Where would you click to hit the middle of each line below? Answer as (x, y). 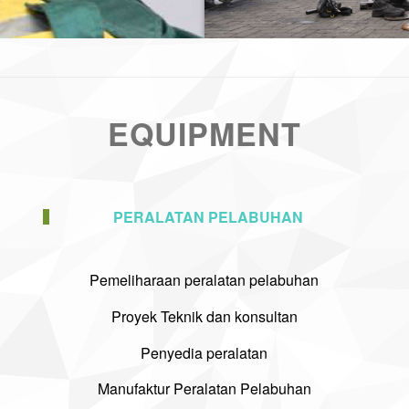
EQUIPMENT (204, 133)
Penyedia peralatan (204, 352)
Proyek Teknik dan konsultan (204, 316)
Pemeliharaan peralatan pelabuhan (204, 280)
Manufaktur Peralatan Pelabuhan (204, 389)
